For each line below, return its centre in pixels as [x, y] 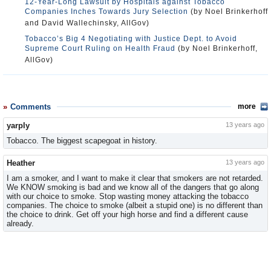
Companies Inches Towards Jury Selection [106, 11]
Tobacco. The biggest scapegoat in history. [82, 141]
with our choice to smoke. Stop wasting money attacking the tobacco [128, 196]
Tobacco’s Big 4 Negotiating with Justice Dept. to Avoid [131, 39]
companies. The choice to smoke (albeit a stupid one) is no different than [135, 205]
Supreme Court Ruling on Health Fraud [100, 48]
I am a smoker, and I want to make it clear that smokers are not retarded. [135, 178]
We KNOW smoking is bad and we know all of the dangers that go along [133, 187]
